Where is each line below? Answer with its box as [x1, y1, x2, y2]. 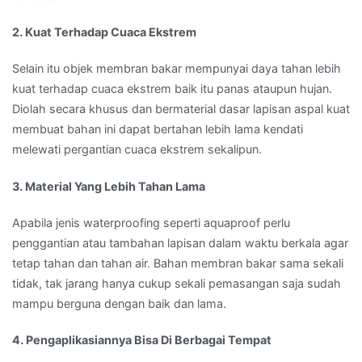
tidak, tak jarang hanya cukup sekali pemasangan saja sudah [12, 276, 341, 290]
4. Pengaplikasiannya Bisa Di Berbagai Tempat [12, 332, 271, 347]
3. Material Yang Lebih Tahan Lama [12, 179, 205, 193]
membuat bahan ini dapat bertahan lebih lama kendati [12, 122, 303, 137]
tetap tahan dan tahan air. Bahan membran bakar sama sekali [12, 255, 343, 270]
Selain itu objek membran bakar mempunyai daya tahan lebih [12, 61, 341, 76]
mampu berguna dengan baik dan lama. [12, 296, 226, 310]
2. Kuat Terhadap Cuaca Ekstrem [12, 25, 196, 40]
